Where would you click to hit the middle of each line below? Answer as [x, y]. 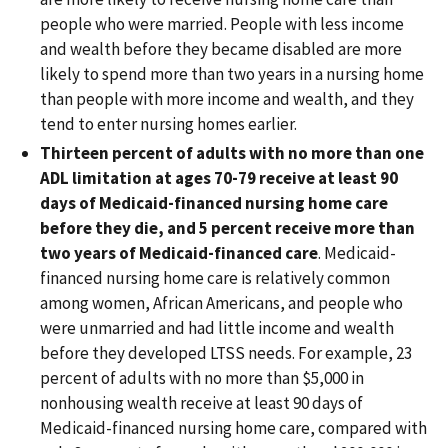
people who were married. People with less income [222, 23]
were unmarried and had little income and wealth [217, 327]
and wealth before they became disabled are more [221, 48]
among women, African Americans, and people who [221, 302]
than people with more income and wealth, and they [227, 98]
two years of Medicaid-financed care [179, 252]
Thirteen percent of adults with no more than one [232, 152]
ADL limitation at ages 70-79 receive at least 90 [219, 177]
